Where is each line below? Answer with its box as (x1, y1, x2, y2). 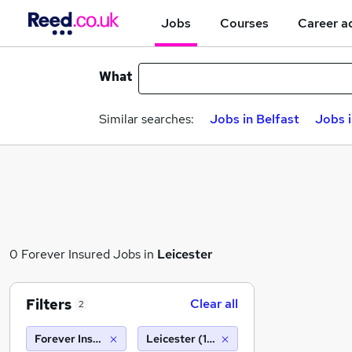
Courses (220, 14, 269, 31)
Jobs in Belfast (210, 111, 299, 127)
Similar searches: (99, 111, 194, 127)
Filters (26, 295, 71, 313)
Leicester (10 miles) (146, 332, 248, 346)
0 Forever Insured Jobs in (9, 246, 157, 262)
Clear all (190, 295, 238, 312)
